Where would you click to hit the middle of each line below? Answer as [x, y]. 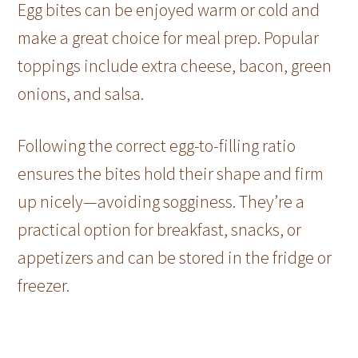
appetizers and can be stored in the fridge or [175, 258]
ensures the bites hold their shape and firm [171, 174]
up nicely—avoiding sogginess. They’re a [161, 202]
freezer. [44, 286]
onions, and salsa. [81, 94]
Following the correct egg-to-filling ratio [157, 146]
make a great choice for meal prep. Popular [169, 38]
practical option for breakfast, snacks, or [160, 230]
